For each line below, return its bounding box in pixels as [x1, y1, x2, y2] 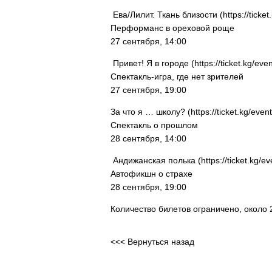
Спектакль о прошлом [110, 120, 198, 130]
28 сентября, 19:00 [110, 182, 186, 192]
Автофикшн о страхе [110, 169, 192, 178]
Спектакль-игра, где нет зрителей [110, 72, 243, 81]
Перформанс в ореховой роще [110, 23, 234, 33]
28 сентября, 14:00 [110, 134, 186, 143]
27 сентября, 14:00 [110, 36, 186, 46]
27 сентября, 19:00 [110, 85, 186, 95]
